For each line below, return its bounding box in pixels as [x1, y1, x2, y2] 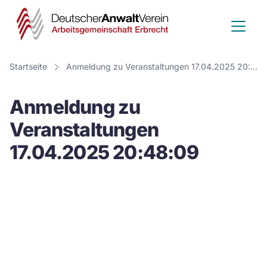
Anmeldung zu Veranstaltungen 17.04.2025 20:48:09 [250, 61, 257, 72]
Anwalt [167, 29, 232, 52]
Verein [167, 51, 226, 74]
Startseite [10, 61, 47, 72]
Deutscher [167, 6, 260, 29]
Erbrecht [167, 119, 245, 142]
